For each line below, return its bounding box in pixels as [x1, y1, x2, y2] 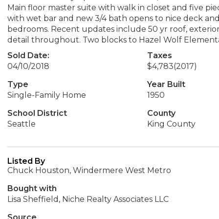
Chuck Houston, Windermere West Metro [7, 166, 171, 175]
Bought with [7, 184, 57, 193]
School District [7, 109, 67, 118]
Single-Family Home [7, 90, 86, 100]
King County [147, 119, 196, 129]
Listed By [7, 156, 45, 166]
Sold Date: [7, 51, 49, 60]
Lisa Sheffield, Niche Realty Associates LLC [7, 195, 169, 204]
